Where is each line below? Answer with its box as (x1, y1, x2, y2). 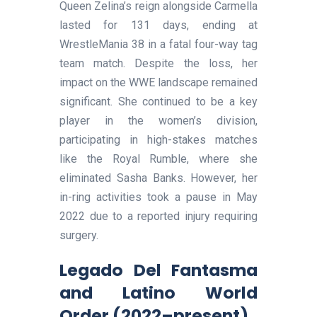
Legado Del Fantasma (59, 258, 258, 282)
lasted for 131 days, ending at (59, 18, 258, 32)
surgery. (59, 228, 98, 242)
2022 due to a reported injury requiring (59, 209, 258, 223)
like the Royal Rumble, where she (59, 151, 258, 166)
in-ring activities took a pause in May (59, 190, 258, 204)
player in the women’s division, (59, 113, 258, 127)
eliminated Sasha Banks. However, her (59, 171, 258, 185)
